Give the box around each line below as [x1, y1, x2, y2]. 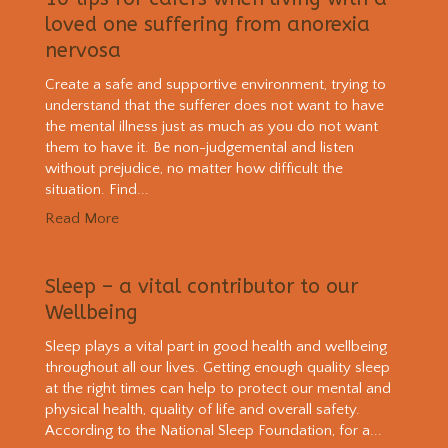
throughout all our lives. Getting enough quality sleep [44, 358, 390, 376]
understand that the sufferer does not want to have [44, 97, 384, 115]
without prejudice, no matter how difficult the [44, 160, 343, 178]
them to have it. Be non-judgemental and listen [44, 139, 354, 157]
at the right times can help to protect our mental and [44, 379, 391, 397]
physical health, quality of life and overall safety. [44, 400, 360, 418]
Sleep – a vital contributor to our [44, 274, 358, 298]
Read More [44, 209, 119, 227]
